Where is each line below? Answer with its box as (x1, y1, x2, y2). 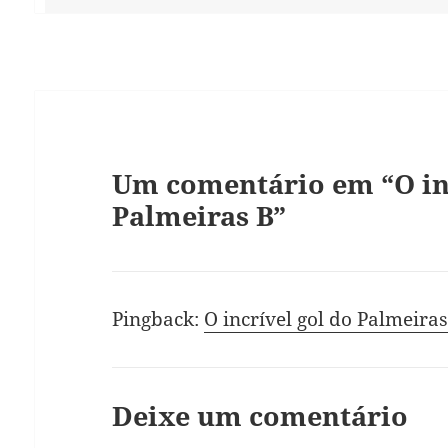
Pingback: (112, 306, 205, 333)
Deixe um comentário (112, 397, 409, 435)
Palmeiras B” (112, 196, 287, 234)
